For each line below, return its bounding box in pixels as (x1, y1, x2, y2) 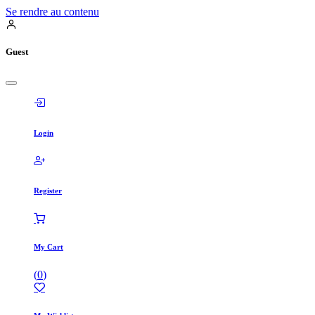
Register (34, 186, 62, 195)
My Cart (34, 243, 63, 252)
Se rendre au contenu (6, 6, 99, 18)
